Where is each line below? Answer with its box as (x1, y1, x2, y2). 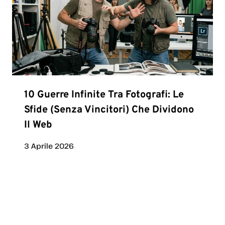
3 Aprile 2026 (24, 141, 74, 151)
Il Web (24, 119, 52, 132)
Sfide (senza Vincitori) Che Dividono (24, 103, 194, 117)
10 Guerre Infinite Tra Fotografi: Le (24, 88, 184, 102)
